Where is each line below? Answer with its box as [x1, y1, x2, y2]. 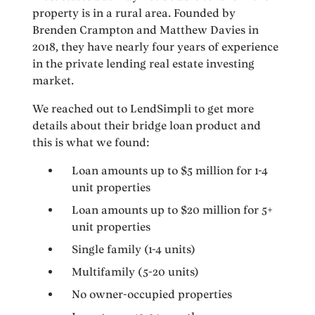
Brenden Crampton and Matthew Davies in [32, 23, 259, 37]
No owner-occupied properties [72, 288, 233, 302]
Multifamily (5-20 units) [72, 265, 200, 279]
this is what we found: [32, 136, 150, 150]
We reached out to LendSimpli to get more [32, 102, 255, 116]
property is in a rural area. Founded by [32, 6, 236, 20]
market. [32, 74, 75, 88]
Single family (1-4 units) [72, 243, 196, 257]
